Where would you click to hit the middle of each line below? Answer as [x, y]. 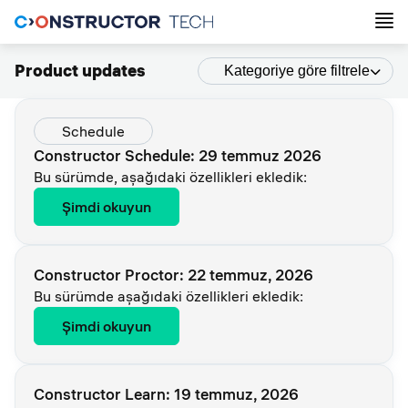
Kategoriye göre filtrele [297, 71]
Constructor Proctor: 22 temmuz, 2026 [173, 275]
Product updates [80, 71]
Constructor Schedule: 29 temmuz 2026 [178, 155]
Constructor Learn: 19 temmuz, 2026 [166, 394]
